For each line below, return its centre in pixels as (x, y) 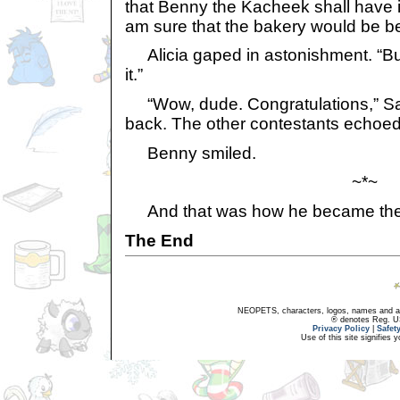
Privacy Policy (341, 328)
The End (159, 240)
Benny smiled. (191, 153)
